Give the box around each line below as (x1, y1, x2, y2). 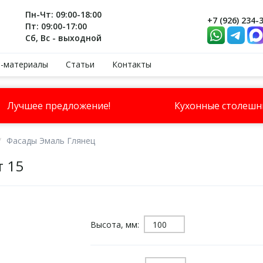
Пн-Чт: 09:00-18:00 (25, 9, 102, 20)
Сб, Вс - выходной (25, 32, 102, 43)
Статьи (66, 59, 95, 70)
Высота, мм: (90, 218, 144, 230)
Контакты (112, 59, 151, 70)
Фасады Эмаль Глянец (6, 135, 95, 146)
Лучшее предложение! (6, 99, 110, 112)
